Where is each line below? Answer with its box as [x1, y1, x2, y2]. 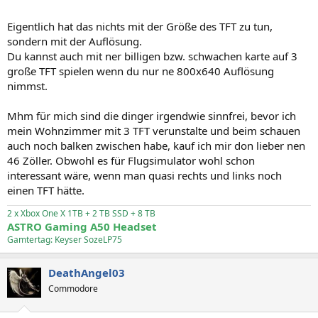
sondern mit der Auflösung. [7, 33, 142, 48]
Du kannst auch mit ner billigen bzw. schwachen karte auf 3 [7, 48, 297, 63]
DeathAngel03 [48, 265, 125, 280]
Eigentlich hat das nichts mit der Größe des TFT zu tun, [7, 18, 273, 33]
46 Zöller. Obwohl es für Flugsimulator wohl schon [7, 153, 255, 168]
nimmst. [7, 78, 48, 93]
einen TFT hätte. [7, 182, 84, 197]
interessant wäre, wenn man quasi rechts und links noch [7, 168, 282, 182]
